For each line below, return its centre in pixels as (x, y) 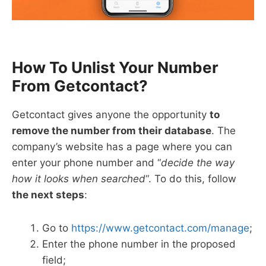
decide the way (198, 162)
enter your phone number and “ (86, 162)
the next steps (48, 194)
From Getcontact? (80, 85)
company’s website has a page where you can (122, 146)
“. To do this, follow (191, 178)
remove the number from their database (112, 130)
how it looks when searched (79, 178)
